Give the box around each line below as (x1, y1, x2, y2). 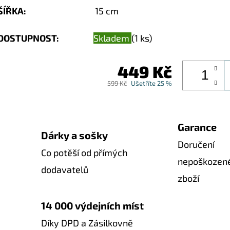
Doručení (178, 138, 215, 150)
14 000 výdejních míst (41, 199, 144, 212)
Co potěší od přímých (41, 147, 127, 159)
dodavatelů (41, 164, 88, 176)
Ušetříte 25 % (131, 79, 172, 88)
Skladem (93, 32, 131, 44)
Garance (178, 120, 217, 133)
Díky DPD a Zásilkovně (41, 217, 133, 228)
